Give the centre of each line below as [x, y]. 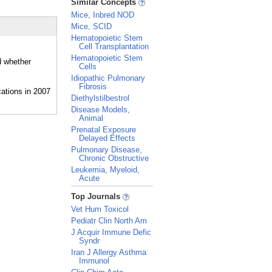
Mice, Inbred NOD [103, 15]
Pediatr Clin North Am [109, 221]
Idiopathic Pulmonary [108, 78]
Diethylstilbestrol [100, 98]
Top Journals [97, 196]
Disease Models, [100, 110]
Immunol [94, 261]
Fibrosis [93, 87]
